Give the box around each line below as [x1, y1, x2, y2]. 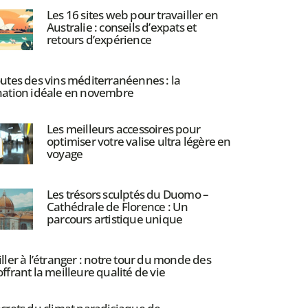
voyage [46, 146, 83, 162]
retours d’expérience [46, 32, 151, 48]
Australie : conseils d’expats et [46, 19, 197, 36]
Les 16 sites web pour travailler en [46, 7, 218, 23]
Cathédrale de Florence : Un [46, 199, 188, 215]
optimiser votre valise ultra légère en [46, 133, 231, 150]
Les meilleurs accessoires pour [46, 121, 200, 137]
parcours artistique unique [46, 211, 183, 228]
